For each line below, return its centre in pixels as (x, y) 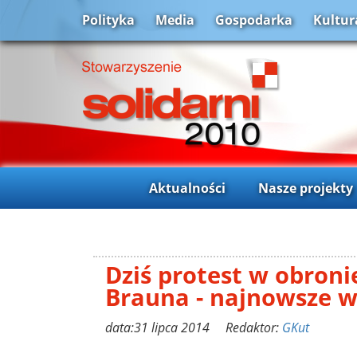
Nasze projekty (305, 188)
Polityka (108, 20)
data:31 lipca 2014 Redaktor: (194, 327)
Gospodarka (254, 20)
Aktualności (187, 188)
